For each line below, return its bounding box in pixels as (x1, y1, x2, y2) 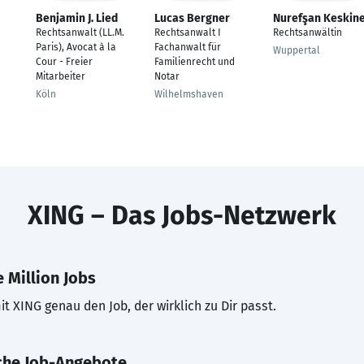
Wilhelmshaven (154, 89, 223, 100)
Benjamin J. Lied (36, 11, 118, 25)
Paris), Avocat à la (36, 41, 116, 53)
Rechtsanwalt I (154, 27, 221, 38)
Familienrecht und (154, 56, 235, 67)
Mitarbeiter (36, 71, 85, 82)
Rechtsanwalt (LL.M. (36, 27, 124, 38)
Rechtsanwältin (273, 27, 342, 38)
